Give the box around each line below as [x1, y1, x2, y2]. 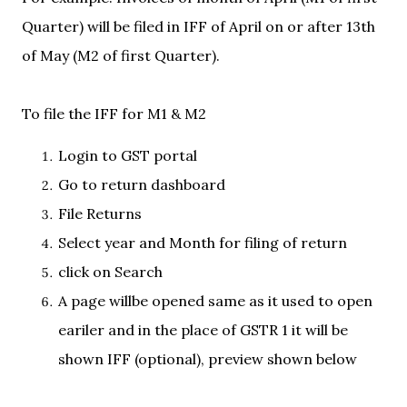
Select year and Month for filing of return [58, 233, 347, 252]
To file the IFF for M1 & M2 [22, 104, 210, 123]
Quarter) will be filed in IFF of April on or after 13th [22, 17, 375, 35]
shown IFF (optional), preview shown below [58, 350, 357, 368]
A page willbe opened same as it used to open [58, 292, 372, 310]
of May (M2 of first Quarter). [22, 46, 220, 65]
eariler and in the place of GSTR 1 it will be [58, 321, 348, 339]
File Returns [58, 204, 142, 223]
